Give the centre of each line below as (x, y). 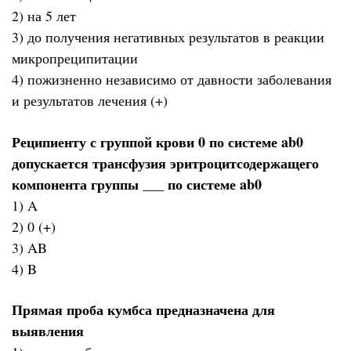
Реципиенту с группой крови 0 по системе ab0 (157, 141)
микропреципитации (75, 58)
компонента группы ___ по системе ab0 (137, 184)
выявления (48, 331)
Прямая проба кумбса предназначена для (143, 310)
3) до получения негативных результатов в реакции (168, 37)
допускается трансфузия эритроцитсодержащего (165, 163)
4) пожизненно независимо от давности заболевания (172, 80)
